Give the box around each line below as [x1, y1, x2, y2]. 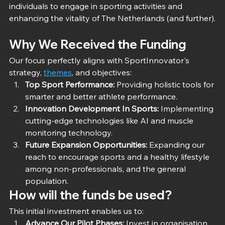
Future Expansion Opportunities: [25, 139, 149, 150]
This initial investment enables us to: [9, 205, 144, 216]
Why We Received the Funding [9, 36, 186, 52]
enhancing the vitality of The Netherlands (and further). [9, 13, 215, 23]
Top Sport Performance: [25, 79, 115, 89]
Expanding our [149, 139, 206, 150]
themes [44, 67, 72, 77]
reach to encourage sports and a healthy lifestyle [25, 151, 211, 162]
